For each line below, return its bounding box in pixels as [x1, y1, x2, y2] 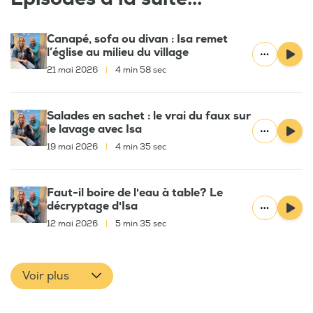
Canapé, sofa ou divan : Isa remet [47, 32, 228, 47]
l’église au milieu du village [47, 45, 189, 60]
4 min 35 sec [113, 142, 166, 153]
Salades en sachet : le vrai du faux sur [47, 109, 251, 124]
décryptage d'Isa [47, 199, 138, 214]
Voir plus [22, 269, 69, 284]
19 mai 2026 [47, 142, 100, 153]
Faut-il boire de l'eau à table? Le [47, 186, 223, 201]
